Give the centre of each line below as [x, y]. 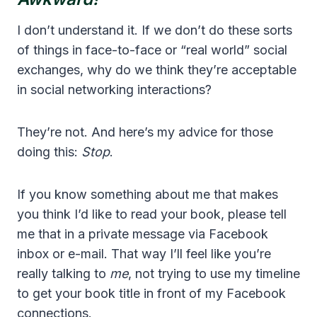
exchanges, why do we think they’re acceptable [157, 70]
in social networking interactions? [114, 90]
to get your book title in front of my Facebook [151, 294]
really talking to [63, 274]
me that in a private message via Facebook [143, 234]
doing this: [49, 152]
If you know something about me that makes [148, 195]
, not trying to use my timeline [214, 274]
